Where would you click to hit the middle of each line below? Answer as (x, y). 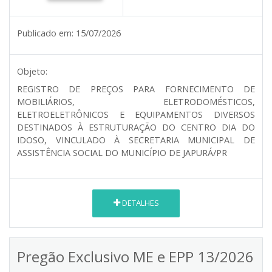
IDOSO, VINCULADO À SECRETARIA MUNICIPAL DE (136, 140)
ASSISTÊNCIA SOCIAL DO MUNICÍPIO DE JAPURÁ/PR (122, 152)
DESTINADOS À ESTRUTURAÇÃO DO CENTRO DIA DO (136, 127)
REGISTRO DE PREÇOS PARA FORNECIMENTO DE (136, 89)
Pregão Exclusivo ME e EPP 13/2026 (135, 256)
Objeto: (32, 71)
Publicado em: (45, 33)
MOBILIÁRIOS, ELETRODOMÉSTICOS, (136, 101)
